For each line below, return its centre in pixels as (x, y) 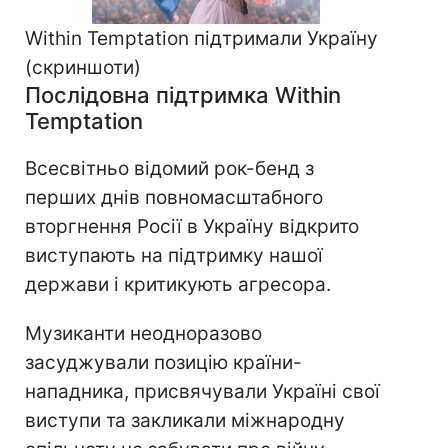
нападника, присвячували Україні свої (202, 392)
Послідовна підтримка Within (183, 95)
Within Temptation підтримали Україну (201, 39)
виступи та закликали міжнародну (185, 421)
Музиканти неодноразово (143, 334)
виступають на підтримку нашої (174, 256)
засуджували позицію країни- (163, 363)
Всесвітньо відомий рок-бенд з (169, 169)
